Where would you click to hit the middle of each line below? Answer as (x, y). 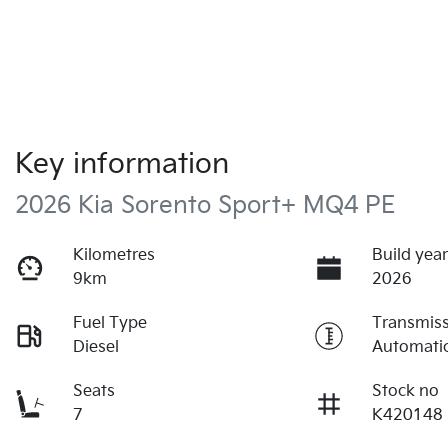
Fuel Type (110, 324)
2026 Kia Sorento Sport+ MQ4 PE (205, 206)
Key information (122, 165)
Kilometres (114, 256)
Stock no (406, 392)
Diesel (96, 348)
